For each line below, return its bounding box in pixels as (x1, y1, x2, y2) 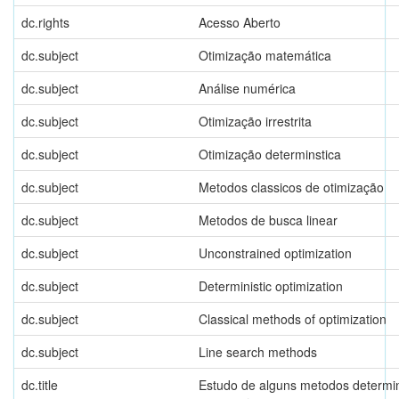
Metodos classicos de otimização (199, 177, 384, 196)
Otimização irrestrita (199, 111, 312, 130)
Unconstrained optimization (199, 243, 352, 262)
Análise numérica (199, 78, 296, 97)
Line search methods (199, 342, 317, 361)
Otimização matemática (199, 45, 331, 64)
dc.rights (21, 12, 69, 31)
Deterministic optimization (199, 276, 343, 295)
